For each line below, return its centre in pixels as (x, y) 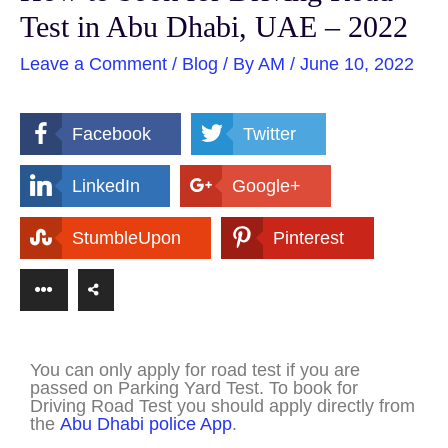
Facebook (111, 134)
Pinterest (308, 238)
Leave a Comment (93, 64)
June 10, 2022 (357, 64)
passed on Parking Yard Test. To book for (194, 388)
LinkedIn (106, 186)
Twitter (269, 134)
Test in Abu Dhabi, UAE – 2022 (214, 27)
